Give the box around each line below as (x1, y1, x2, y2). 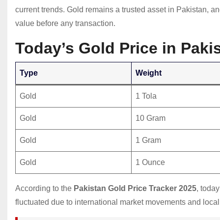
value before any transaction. (15, 19, 115, 28)
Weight (136, 69, 162, 78)
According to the (15, 184, 74, 193)
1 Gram (136, 136, 161, 145)
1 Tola (136, 92, 157, 101)
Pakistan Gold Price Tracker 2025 (74, 184, 196, 193)
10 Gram (136, 114, 165, 123)
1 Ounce (136, 158, 165, 167)
